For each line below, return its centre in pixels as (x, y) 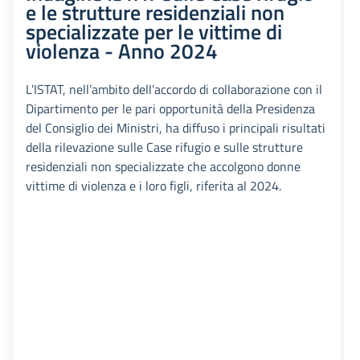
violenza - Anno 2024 (122, 51)
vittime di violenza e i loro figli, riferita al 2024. (153, 186)
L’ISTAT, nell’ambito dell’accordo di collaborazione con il (174, 90)
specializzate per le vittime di (154, 32)
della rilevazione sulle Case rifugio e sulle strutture (164, 147)
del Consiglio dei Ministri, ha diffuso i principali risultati (176, 128)
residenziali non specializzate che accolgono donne (163, 167)
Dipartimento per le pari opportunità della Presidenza (170, 109)
